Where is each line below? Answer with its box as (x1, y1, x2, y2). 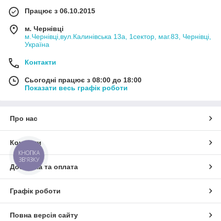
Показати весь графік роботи (25, 83, 128, 92)
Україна (25, 40, 49, 48)
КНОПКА (18, 149, 40, 157)
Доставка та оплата (10, 162, 78, 171)
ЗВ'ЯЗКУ (18, 155, 39, 163)
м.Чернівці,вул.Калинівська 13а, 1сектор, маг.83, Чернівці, (25, 32, 211, 40)
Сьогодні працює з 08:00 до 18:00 (25, 75, 142, 84)
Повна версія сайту (10, 211, 78, 219)
